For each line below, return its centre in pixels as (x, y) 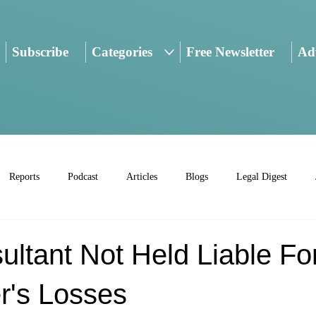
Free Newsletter (230, 52)
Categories (122, 52)
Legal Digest (262, 177)
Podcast (83, 177)
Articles (142, 177)
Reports (24, 177)
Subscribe (40, 52)
